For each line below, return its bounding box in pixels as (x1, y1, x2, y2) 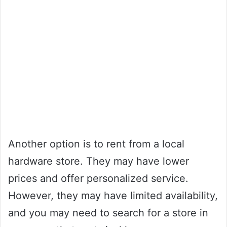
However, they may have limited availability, (8, 190, 218, 202)
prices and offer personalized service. (8, 172, 188, 185)
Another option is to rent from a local (8, 138, 184, 150)
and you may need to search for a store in (8, 207, 208, 219)
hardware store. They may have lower (8, 155, 189, 168)
